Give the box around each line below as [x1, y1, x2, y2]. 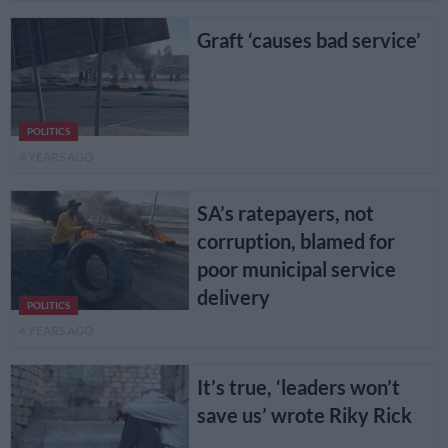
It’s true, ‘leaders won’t [196, 374, 400, 399]
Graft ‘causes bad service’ [196, 28, 421, 53]
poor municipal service [196, 257, 396, 282]
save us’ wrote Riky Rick [196, 402, 412, 427]
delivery [196, 285, 270, 310]
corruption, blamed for [196, 229, 395, 254]
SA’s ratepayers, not [196, 201, 374, 226]
